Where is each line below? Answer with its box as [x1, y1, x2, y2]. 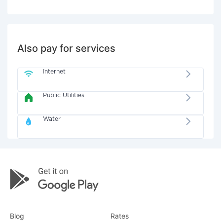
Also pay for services [17, 42, 115, 54]
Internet [43, 69, 66, 74]
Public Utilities [43, 93, 85, 98]
